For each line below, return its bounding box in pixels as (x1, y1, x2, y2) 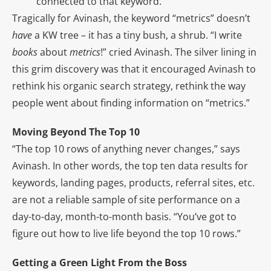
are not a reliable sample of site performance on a (12, 193, 240, 207)
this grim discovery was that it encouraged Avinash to (12, 62, 256, 76)
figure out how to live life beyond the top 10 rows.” (12, 227, 241, 241)
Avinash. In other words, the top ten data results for (12, 159, 248, 173)
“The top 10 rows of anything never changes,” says (12, 142, 240, 156)
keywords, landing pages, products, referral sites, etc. (12, 176, 255, 190)
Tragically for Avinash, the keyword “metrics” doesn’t (12, 11, 250, 25)
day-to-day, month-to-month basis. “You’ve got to (12, 210, 237, 224)
